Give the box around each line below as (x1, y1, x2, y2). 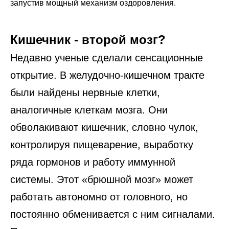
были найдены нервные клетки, (10, 87, 160, 99)
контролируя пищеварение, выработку (10, 139, 193, 151)
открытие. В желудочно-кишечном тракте (10, 70, 204, 81)
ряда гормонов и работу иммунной (10, 156, 175, 168)
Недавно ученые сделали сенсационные (10, 52, 203, 64)
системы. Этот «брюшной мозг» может (10, 174, 193, 186)
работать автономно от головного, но (10, 191, 188, 203)
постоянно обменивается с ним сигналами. (10, 209, 215, 220)
